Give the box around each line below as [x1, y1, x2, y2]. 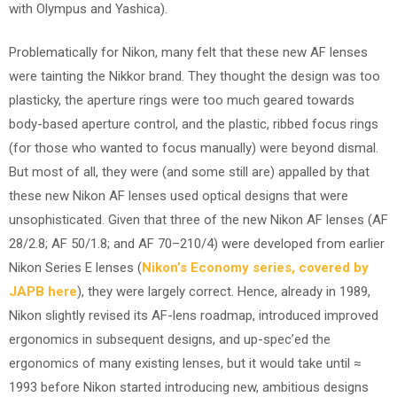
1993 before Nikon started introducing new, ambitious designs [9, 379, 369, 395]
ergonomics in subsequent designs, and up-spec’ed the [9, 331, 331, 347]
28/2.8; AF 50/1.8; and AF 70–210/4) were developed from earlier [9, 236, 385, 252]
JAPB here [9, 284, 77, 300]
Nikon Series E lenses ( [9, 260, 142, 276]
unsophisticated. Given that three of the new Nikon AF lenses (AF [9, 212, 388, 228]
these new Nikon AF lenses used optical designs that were [9, 188, 348, 204]
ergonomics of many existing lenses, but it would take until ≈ [9, 355, 361, 371]
